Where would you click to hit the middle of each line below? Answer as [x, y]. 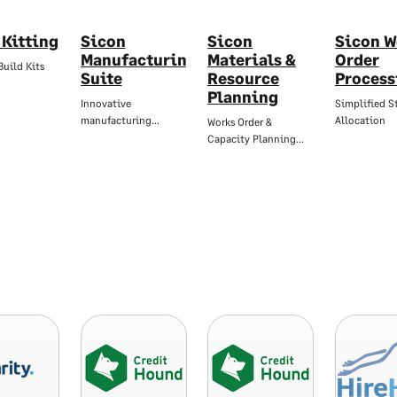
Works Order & [240, 122]
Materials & [252, 59]
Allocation [360, 120]
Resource [243, 78]
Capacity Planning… [256, 139]
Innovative [105, 103]
